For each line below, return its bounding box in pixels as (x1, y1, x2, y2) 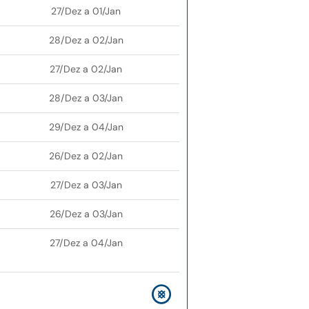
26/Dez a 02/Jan (49, 150, 123, 163)
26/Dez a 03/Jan (49, 208, 123, 221)
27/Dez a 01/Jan (51, 5, 121, 18)
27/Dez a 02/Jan (50, 63, 122, 76)
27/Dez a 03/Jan (50, 179, 122, 192)
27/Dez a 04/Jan (49, 237, 123, 250)
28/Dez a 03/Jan (49, 92, 123, 105)
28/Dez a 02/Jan (48, 34, 123, 47)
